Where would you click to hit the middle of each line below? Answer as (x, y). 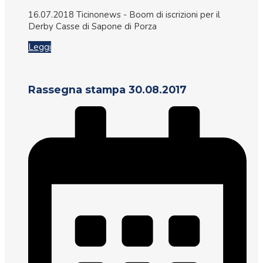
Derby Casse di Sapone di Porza (92, 26)
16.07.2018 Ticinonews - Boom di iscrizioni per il (124, 14)
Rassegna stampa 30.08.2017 (107, 90)
